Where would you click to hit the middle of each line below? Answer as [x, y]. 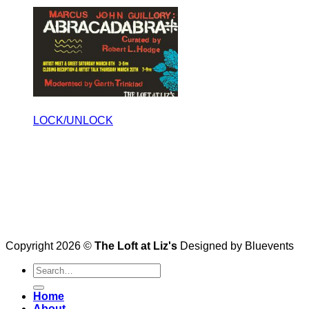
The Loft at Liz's [136, 246]
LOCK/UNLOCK [73, 120]
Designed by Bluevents [236, 246]
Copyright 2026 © [50, 246]
